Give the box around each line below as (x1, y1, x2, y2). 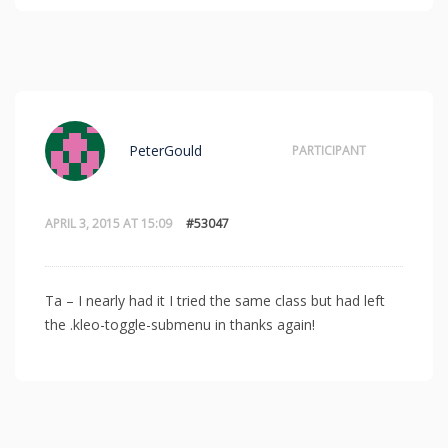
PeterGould (129, 141, 202, 161)
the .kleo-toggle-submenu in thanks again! (45, 315, 315, 335)
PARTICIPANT (292, 142, 366, 160)
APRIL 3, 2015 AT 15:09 (45, 215, 172, 233)
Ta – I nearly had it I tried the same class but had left (45, 291, 385, 311)
